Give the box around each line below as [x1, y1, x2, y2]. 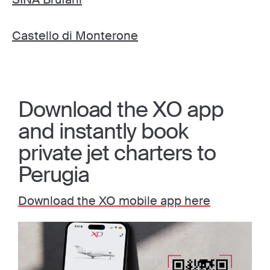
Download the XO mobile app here [18, 193, 210, 209]
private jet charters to [18, 139, 216, 167]
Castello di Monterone [12, 28, 138, 43]
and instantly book [18, 118, 188, 145]
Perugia [18, 161, 89, 189]
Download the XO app [18, 96, 224, 124]
